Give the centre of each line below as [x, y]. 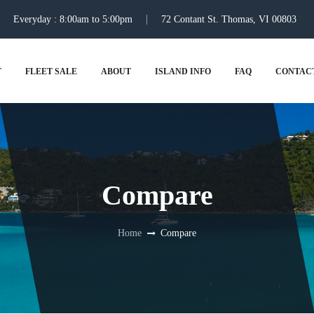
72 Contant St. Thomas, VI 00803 [229, 19]
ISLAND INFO [183, 71]
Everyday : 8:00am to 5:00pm [73, 19]
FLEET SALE [51, 71]
